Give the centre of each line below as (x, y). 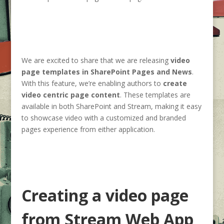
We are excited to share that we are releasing (96, 60)
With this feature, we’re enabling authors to (92, 83)
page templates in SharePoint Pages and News (106, 72)
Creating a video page (105, 195)
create (175, 83)
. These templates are (155, 95)
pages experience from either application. (88, 129)
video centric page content (70, 95)
